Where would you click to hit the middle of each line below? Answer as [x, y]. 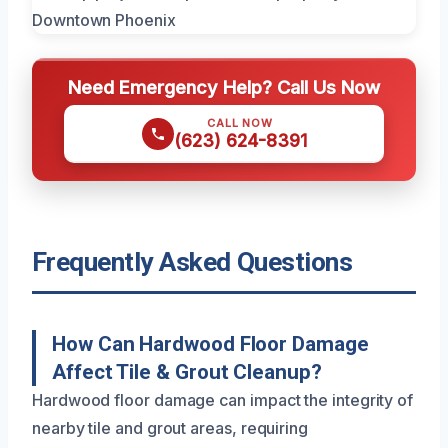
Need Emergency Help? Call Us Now [224, 87]
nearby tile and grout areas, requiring [170, 428]
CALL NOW [240, 123]
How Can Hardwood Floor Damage [210, 344]
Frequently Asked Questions [192, 262]
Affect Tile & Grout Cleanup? [187, 372]
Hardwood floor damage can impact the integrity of [223, 400]
